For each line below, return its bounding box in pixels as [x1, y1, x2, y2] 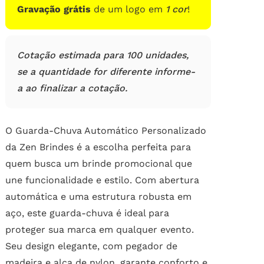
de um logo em [90, 4, 166, 15]
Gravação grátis [16, 4, 91, 15]
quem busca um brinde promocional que [5, 158, 192, 170]
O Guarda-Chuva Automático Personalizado [5, 125, 206, 137]
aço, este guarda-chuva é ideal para [5, 207, 169, 219]
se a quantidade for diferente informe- [16, 66, 195, 78]
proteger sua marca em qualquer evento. [5, 224, 194, 236]
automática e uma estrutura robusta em [5, 191, 192, 203]
